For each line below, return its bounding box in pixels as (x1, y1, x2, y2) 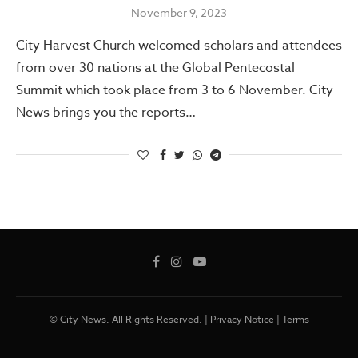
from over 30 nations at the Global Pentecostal (16, 58, 295, 78)
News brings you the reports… (16, 102, 196, 122)
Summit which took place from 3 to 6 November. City (16, 80, 333, 100)
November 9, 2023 (131, 4, 227, 20)
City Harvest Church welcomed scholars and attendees (16, 35, 342, 55)
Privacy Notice (209, 312, 274, 326)
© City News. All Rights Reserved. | (49, 312, 210, 326)
